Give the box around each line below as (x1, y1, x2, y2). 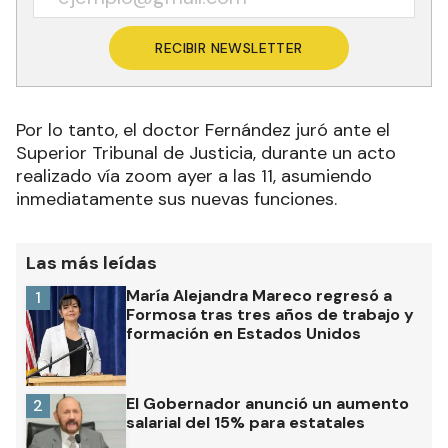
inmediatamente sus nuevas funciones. (16, 187, 337, 212)
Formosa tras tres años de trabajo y (126, 304, 414, 326)
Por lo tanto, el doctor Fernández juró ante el (16, 118, 390, 143)
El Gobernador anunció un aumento (126, 393, 409, 415)
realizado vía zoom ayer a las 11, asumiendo (16, 164, 372, 189)
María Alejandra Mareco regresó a (126, 285, 392, 307)
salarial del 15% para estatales (126, 412, 365, 434)
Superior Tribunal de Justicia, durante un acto (16, 141, 396, 166)
